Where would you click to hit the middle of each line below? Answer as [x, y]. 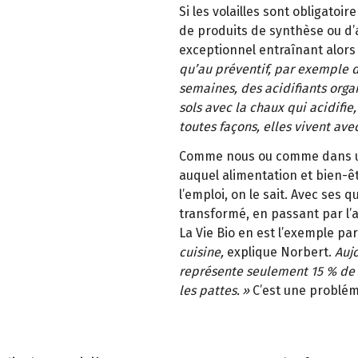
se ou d [331, 31]
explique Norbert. [279, 252]
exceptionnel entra [235, 50]
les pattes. [209, 290]
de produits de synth [241, 31]
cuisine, [201, 252]
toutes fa [205, 127]
